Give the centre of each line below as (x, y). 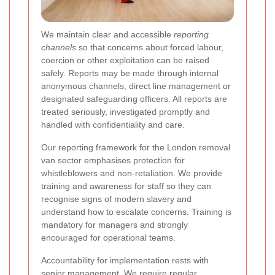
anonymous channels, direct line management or (136, 86)
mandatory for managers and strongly (114, 224)
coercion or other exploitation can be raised (125, 60)
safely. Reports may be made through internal (130, 73)
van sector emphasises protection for (113, 160)
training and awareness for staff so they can (126, 186)
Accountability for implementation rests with (125, 260)
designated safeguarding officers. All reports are (134, 99)
